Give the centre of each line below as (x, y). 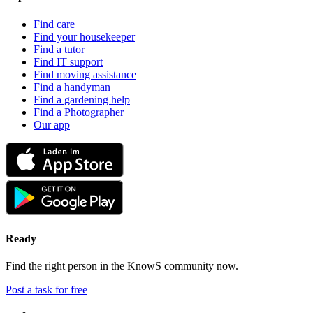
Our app (52, 124)
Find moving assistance (85, 74)
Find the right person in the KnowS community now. (122, 266)
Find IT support (68, 61)
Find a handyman (72, 87)
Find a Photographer (79, 112)
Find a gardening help (82, 99)
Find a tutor (59, 49)
